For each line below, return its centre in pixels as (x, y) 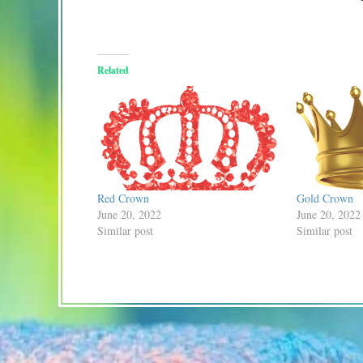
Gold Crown (325, 198)
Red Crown (123, 198)
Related (113, 70)
